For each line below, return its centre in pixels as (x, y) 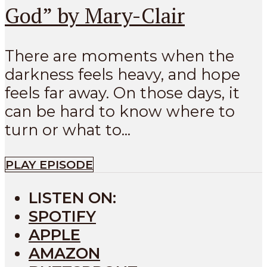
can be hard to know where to (120, 111)
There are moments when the (119, 55)
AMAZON (64, 253)
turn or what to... (68, 129)
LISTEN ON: (72, 197)
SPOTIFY (62, 216)
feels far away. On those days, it (122, 92)
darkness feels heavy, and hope (122, 74)
